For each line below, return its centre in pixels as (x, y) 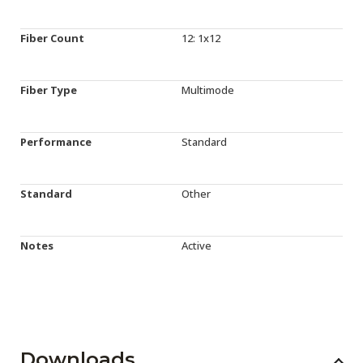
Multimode (208, 90)
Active (196, 246)
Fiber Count (52, 38)
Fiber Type (49, 90)
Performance (56, 142)
